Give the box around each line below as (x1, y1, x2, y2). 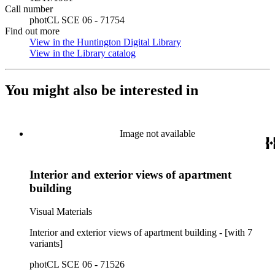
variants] (29, 238, 63, 249)
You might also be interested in (5, 82, 198, 98)
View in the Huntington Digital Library (29, 37, 181, 47)
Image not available (119, 128, 195, 139)
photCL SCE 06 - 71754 (29, 15, 125, 25)
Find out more (5, 26, 60, 36)
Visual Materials (29, 206, 92, 217)
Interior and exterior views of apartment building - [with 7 (29, 227, 252, 238)
